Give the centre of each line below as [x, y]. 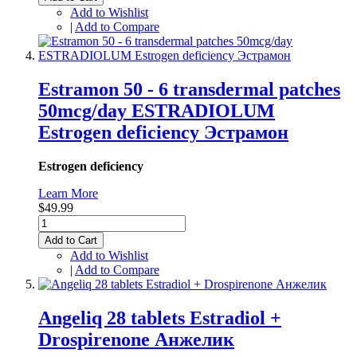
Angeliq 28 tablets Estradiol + [160, 318]
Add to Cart [71, 241]
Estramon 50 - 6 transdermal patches [189, 90]
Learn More [68, 194]
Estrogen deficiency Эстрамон [163, 133]
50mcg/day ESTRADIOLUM [157, 111]
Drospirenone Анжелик [136, 340]
